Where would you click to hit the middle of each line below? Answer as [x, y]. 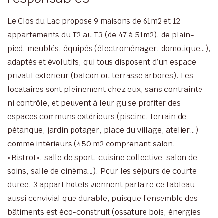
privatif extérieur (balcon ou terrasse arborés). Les [100, 76]
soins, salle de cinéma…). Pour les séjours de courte [102, 171]
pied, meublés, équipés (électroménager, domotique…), [109, 49]
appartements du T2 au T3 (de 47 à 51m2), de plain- [101, 35]
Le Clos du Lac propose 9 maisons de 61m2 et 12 [94, 21]
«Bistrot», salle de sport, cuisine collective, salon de [102, 158]
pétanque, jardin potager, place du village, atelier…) [103, 130]
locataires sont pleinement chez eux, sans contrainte [105, 90]
